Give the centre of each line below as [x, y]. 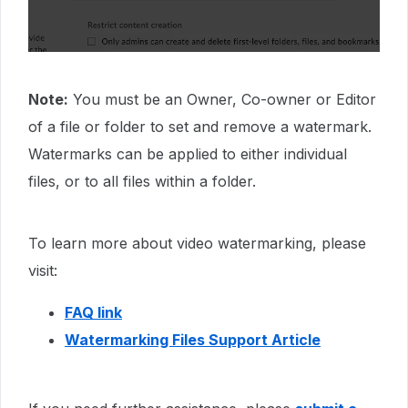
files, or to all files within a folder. [142, 182]
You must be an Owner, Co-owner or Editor [222, 100]
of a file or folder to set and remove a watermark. [200, 127]
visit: [43, 271]
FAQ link [93, 313]
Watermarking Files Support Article [193, 340]
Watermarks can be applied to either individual [188, 154]
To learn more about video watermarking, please [197, 244]
